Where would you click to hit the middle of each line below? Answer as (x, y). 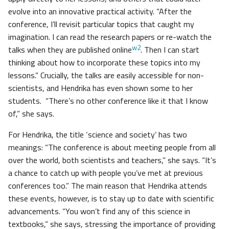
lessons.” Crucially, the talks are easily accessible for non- (106, 75)
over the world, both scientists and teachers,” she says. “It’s (112, 160)
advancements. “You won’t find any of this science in (99, 211)
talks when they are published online (70, 50)
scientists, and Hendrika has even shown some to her (100, 88)
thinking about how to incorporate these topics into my (104, 63)
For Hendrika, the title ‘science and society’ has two (98, 135)
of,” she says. (31, 114)
